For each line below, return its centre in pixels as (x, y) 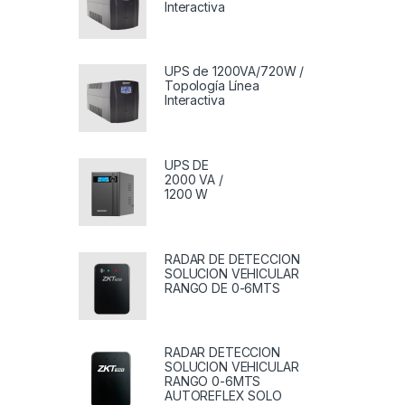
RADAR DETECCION (222, 353)
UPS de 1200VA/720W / (235, 71)
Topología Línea (212, 86)
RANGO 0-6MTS (213, 381)
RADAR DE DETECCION (232, 259)
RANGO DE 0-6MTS (222, 287)
